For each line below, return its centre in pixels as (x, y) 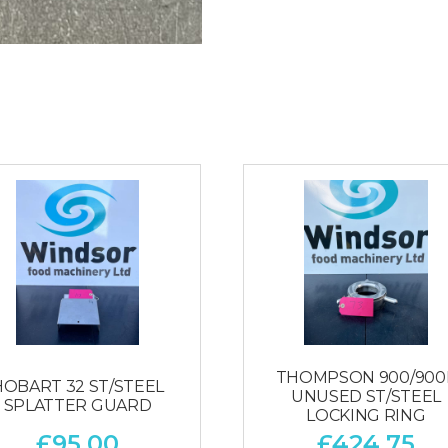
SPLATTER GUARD (77, 406)
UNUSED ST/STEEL (366, 396)
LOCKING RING (366, 415)
